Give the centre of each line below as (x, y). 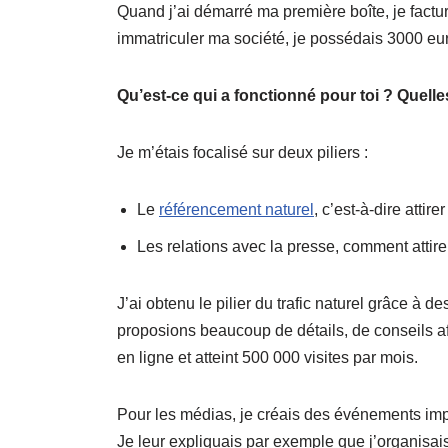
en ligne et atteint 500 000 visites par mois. (267, 357)
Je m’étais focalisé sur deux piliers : (242, 152)
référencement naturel (236, 209)
